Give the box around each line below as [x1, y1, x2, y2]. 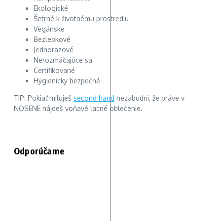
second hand [74, 93, 114, 102]
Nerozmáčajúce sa [34, 55, 92, 64]
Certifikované [34, 66, 75, 74]
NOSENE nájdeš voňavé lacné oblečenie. [14, 104, 143, 112]
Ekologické [34, 3, 68, 12]
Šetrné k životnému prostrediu [34, 14, 129, 23]
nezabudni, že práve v [114, 93, 184, 102]
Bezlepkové [34, 35, 71, 43]
